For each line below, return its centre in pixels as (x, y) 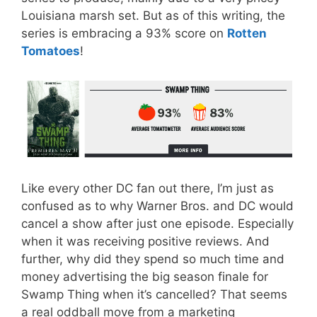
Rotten (247, 34)
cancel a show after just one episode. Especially (157, 224)
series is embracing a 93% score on (124, 34)
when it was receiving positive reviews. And (145, 242)
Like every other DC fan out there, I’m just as (148, 189)
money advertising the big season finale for (145, 277)
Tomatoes (51, 51)
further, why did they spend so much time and (153, 259)
